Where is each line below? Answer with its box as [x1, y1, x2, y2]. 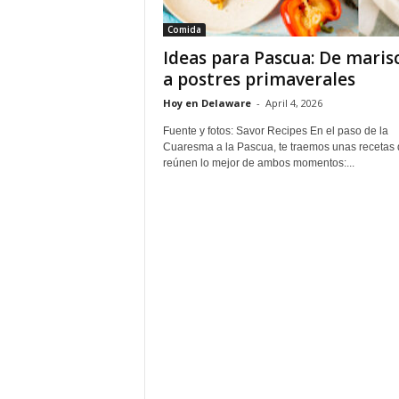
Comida [167, 23, 201, 36]
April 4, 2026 [265, 96, 322, 110]
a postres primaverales [162, 68, 355, 91]
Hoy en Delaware [162, 96, 251, 110]
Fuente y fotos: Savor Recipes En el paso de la [162, 125, 388, 137]
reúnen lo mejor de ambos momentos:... [162, 157, 354, 169]
